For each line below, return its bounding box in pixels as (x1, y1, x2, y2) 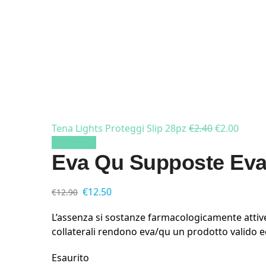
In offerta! (52, 135, 96, 149)
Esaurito (52, 251, 89, 264)
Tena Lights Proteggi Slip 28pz (52, 121, 186, 135)
